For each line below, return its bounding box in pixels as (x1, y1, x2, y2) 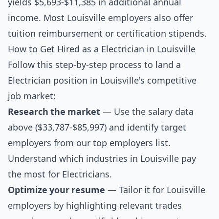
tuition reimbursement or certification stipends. (8, 28, 207, 39)
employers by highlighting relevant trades (8, 200, 182, 211)
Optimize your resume (8, 185, 105, 195)
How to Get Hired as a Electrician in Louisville (8, 44, 196, 54)
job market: (8, 91, 56, 101)
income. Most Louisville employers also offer (8, 13, 193, 23)
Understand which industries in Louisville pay (8, 153, 196, 164)
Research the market (8, 107, 100, 117)
